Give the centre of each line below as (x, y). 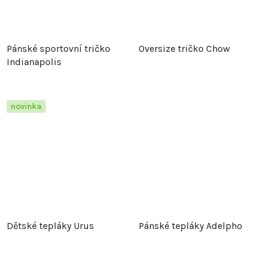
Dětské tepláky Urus (50, 226)
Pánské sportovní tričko (58, 49)
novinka (26, 107)
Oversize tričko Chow (184, 49)
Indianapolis (34, 62)
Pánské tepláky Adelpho (190, 226)
